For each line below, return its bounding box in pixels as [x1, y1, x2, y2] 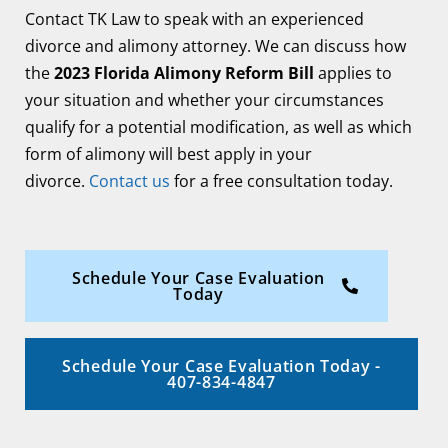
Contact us [89, 170, 170, 192]
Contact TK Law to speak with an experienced [25, 8, 364, 30]
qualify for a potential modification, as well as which [25, 116, 412, 138]
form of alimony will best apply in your [25, 143, 312, 165]
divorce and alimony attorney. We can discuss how [25, 35, 406, 57]
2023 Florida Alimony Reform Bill [54, 62, 314, 84]
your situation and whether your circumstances [25, 89, 384, 111]
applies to [314, 62, 392, 84]
